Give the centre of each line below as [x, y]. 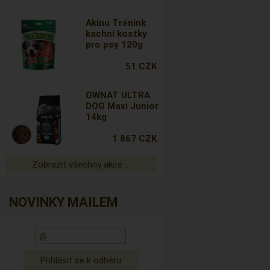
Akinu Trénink [116, 23]
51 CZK [141, 66]
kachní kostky [117, 34]
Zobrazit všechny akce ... [81, 165]
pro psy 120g [115, 45]
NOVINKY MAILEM [64, 202]
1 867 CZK [134, 139]
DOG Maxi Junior [122, 106]
